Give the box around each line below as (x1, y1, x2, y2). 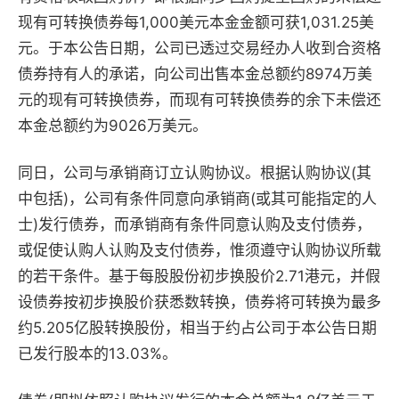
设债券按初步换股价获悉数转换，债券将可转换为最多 (18, 293, 381, 311)
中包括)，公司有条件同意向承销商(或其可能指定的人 (18, 190, 377, 208)
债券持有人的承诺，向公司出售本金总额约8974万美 (18, 65, 372, 83)
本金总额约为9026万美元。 (18, 117, 208, 134)
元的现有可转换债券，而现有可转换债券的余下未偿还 (18, 91, 381, 109)
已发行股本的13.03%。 (18, 345, 177, 362)
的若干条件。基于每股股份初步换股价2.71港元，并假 (18, 267, 380, 285)
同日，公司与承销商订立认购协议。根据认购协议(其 (18, 164, 371, 182)
